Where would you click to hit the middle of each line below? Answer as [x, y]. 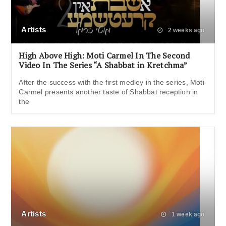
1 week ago [187, 215]
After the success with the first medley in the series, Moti [111, 82]
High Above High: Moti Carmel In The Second [104, 56]
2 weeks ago [185, 31]
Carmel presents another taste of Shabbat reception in [108, 92]
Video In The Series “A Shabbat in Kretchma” [103, 65]
